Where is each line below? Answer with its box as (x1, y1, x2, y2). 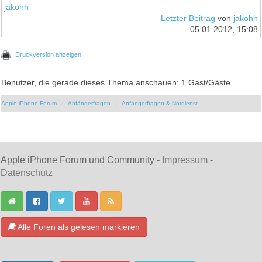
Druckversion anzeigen (15, 50, 82, 58)
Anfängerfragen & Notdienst (122, 99, 198, 106)
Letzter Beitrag (160, 13, 215, 23)
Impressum (162, 154, 208, 165)
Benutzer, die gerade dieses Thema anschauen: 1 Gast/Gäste (1, 78, 231, 87)
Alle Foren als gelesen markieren (16, 222, 140, 232)
